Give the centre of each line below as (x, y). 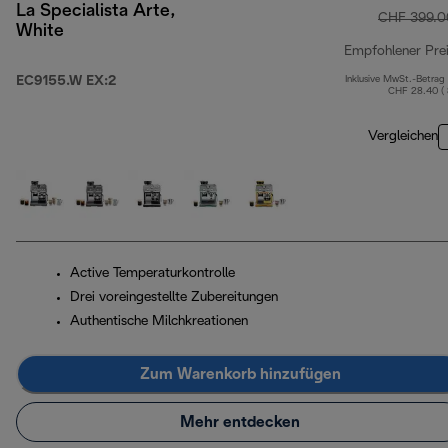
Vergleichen (403, 137)
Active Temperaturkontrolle (152, 274)
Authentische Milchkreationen (159, 322)
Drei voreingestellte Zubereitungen (174, 298)
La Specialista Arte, (95, 12)
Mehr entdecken (240, 422)
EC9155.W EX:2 (66, 82)
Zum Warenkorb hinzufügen (240, 374)
